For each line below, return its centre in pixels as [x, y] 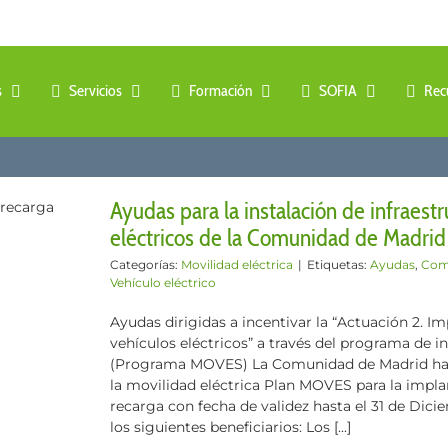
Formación [220, 90]
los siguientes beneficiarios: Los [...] [230, 427]
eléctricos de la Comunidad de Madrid [278, 237]
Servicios [95, 90]
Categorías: [145, 264]
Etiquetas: [338, 264]
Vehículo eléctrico [163, 282]
